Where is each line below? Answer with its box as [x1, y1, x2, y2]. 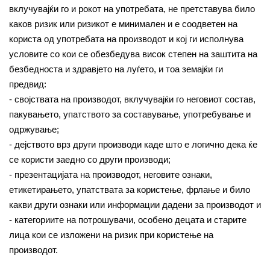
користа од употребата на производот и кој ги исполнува [9, 34, 243, 44]
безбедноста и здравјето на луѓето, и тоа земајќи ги [9, 64, 223, 74]
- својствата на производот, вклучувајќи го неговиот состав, [9, 94, 256, 104]
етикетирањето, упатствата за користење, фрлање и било [9, 184, 250, 195]
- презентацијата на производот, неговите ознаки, [9, 169, 212, 180]
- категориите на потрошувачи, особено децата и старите [9, 215, 246, 225]
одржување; [9, 124, 59, 134]
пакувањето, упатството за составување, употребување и [9, 109, 251, 119]
